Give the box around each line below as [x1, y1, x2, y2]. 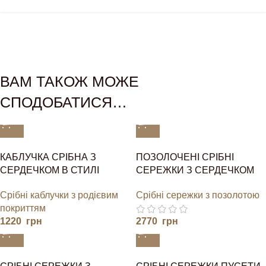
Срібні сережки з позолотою [136, 190, 259, 201]
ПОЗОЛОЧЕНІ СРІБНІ [136, 151, 234, 162]
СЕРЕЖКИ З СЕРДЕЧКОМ [136, 164, 254, 175]
